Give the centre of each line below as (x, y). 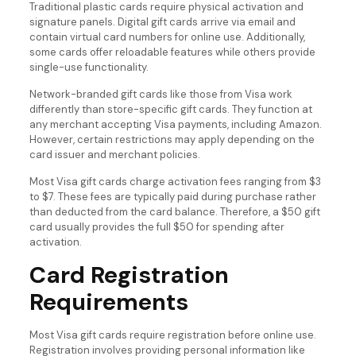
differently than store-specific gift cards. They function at (170, 110)
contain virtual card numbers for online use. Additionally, (167, 37)
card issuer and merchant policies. (114, 155)
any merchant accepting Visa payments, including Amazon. (175, 125)
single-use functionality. (89, 68)
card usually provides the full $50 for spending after (157, 227)
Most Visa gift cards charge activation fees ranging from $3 (175, 182)
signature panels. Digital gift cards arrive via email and (162, 22)
